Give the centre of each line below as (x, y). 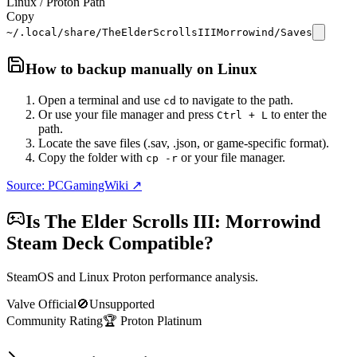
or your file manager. (231, 158)
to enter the (297, 115)
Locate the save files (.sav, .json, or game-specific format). (184, 143)
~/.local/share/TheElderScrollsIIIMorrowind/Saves (159, 32)
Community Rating (55, 320)
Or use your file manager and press (127, 115)
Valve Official (41, 304)
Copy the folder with (92, 158)
